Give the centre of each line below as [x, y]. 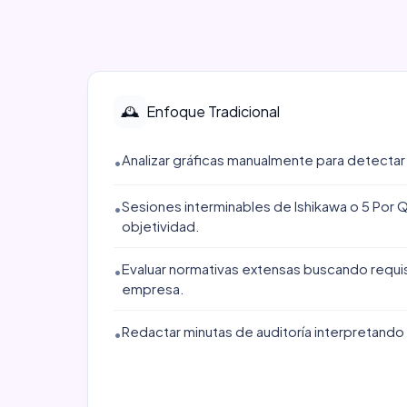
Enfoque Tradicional [213, 111]
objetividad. [161, 226]
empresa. [153, 288]
